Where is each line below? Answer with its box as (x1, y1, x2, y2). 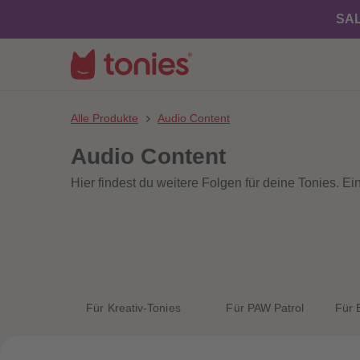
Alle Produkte (71, 112, 138, 125)
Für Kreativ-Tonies (86, 301, 181, 314)
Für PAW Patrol (226, 301, 305, 314)
